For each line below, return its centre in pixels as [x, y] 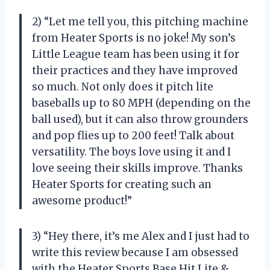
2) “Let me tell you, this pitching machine [140, 21]
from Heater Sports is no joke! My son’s [134, 38]
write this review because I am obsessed [135, 252]
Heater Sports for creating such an [122, 184]
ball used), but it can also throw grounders [140, 119]
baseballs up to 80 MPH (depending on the [141, 103]
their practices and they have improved [135, 70]
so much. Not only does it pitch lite [123, 86]
